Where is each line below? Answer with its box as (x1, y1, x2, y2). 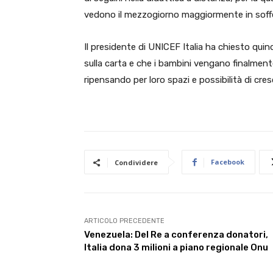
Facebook (211, 157, 244, 166)
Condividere (115, 158, 158, 167)
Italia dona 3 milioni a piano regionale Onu (84, 242, 268, 253)
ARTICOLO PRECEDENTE (84, 217, 165, 225)
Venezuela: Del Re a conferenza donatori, (84, 229, 268, 240)
